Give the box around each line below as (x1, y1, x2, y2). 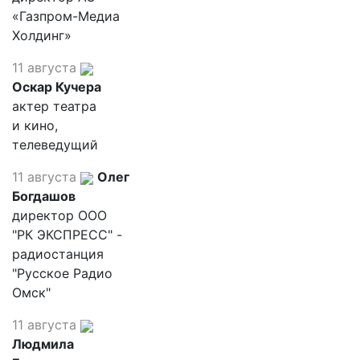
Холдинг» (12, 27, 72, 43)
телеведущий (12, 137, 98, 153)
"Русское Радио (12, 265, 112, 281)
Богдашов (12, 188, 76, 204)
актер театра (12, 98, 96, 114)
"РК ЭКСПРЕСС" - (12, 227, 122, 243)
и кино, (12, 117, 58, 133)
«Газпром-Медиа (12, 8, 120, 24)
